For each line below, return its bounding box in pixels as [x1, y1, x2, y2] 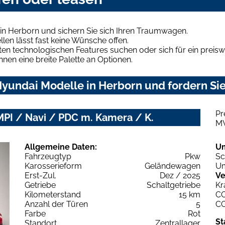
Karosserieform [25, 161, 82, 171]
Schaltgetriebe [147, 180, 200, 190]
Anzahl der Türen [25, 199, 88, 209]
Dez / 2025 [160, 170, 200, 180]
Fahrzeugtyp [25, 151, 71, 161]
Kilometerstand [25, 189, 81, 199]
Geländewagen [145, 161, 200, 171]
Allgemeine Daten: [25, 142, 97, 152]
